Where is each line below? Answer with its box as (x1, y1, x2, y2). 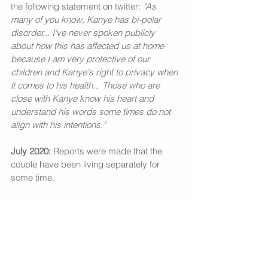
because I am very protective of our (11, 53, 152, 65)
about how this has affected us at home (11, 39, 166, 51)
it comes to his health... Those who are (11, 79, 162, 91)
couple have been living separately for (11, 158, 162, 170)
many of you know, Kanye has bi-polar (11, 13, 163, 25)
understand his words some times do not (11, 105, 173, 117)
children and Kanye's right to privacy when (11, 66, 180, 78)
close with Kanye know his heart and (11, 92, 156, 104)
